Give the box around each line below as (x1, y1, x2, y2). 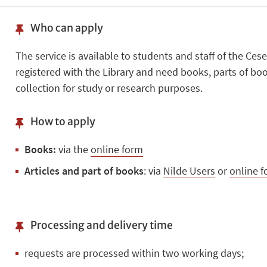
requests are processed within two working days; (24, 246, 246, 260)
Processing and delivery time (30, 219, 173, 232)
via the (55, 142, 91, 157)
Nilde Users (163, 163, 215, 178)
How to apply (30, 115, 95, 128)
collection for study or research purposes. (15, 81, 203, 95)
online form (90, 142, 143, 157)
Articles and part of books (24, 163, 144, 178)
